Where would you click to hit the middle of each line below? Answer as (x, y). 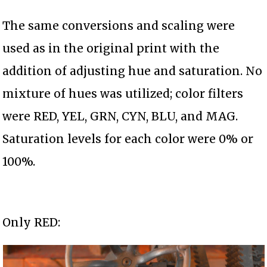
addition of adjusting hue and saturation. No (133, 71)
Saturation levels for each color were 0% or (128, 139)
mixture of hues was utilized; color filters (123, 93)
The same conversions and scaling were (119, 25)
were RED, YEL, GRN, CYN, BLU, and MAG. (120, 116)
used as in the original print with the (111, 48)
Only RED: (32, 222)
